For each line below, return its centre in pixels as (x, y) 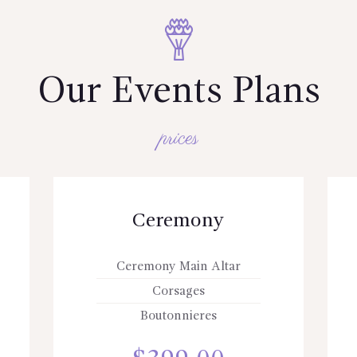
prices (178, 138)
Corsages (178, 292)
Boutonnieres (178, 317)
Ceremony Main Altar (178, 267)
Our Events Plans (178, 93)
